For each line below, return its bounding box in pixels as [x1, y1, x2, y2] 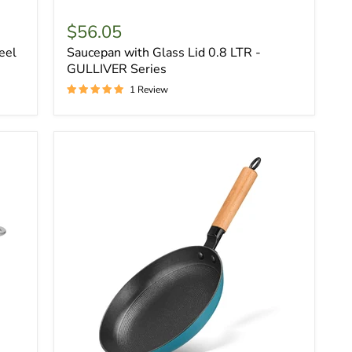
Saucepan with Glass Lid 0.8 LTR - [66, 43, 261, 61]
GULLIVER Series [66, 60, 167, 78]
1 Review [129, 82, 168, 96]
